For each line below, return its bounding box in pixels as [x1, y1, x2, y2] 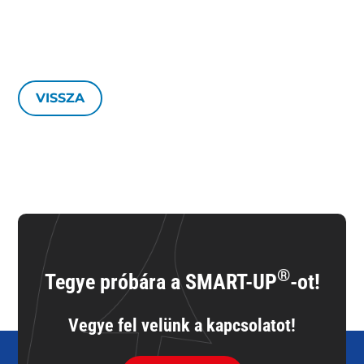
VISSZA [36, 90, 85, 106]
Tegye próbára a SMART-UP [44, 270, 277, 294]
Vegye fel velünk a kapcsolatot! [68, 315, 296, 336]
